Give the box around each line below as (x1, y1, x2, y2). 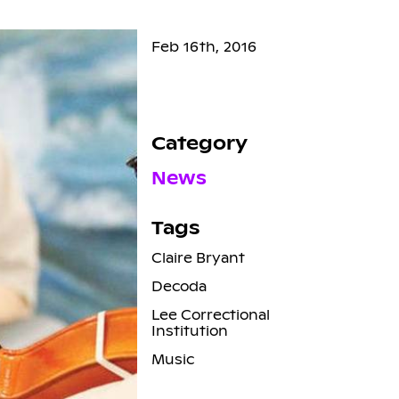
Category (151, 131, 248, 155)
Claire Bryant (151, 248, 245, 266)
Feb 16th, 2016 (151, 37, 257, 55)
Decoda (151, 277, 207, 295)
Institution (151, 322, 228, 339)
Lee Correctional (151, 305, 270, 323)
